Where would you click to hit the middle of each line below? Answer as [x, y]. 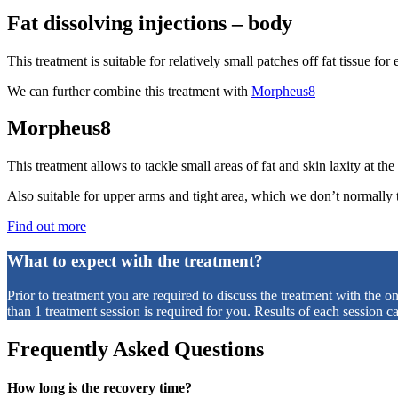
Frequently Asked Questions [135, 349]
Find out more [47, 227]
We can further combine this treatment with [129, 91]
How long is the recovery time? [99, 387]
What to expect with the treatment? [135, 261]
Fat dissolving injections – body [150, 23]
